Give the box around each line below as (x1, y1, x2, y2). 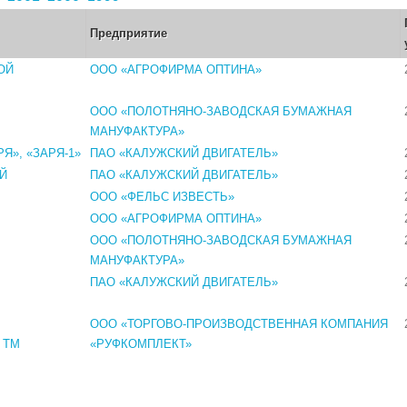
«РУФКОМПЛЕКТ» (90, 336, 192, 351)
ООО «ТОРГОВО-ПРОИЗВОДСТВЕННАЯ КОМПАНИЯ (90, 316, 388, 331)
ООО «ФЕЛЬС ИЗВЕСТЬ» (90, 189, 234, 203)
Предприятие (90, 25, 167, 40)
